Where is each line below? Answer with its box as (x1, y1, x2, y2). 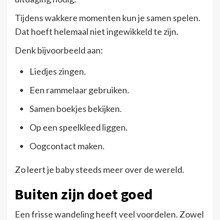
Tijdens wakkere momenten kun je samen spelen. (15, 12, 200, 23)
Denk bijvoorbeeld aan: (15, 44, 103, 55)
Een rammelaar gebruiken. (29, 84, 129, 95)
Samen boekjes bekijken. (29, 103, 122, 114)
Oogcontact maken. (29, 140, 105, 151)
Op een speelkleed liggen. (29, 121, 128, 133)
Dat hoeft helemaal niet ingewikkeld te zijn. (15, 26, 178, 37)
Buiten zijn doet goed (15, 184, 153, 203)
